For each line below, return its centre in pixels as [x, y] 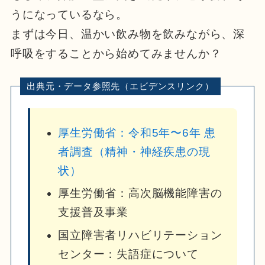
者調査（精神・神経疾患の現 [134, 151]
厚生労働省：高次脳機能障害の [140, 193]
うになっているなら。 [69, 14]
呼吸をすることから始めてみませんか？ [116, 53]
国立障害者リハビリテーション [140, 235]
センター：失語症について [128, 254]
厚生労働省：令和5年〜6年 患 [137, 132]
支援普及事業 [93, 212]
